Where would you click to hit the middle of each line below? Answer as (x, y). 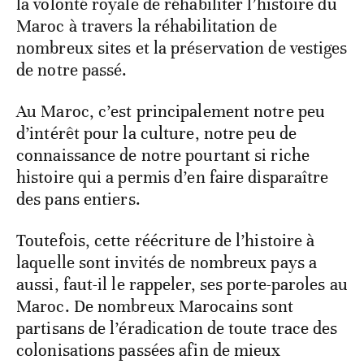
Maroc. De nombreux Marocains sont (155, 306)
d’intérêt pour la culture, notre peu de (156, 133)
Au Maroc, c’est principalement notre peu (171, 111)
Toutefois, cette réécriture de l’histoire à (166, 240)
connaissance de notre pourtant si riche (163, 155)
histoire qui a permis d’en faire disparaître (173, 177)
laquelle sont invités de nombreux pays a (167, 262)
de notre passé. (72, 69)
